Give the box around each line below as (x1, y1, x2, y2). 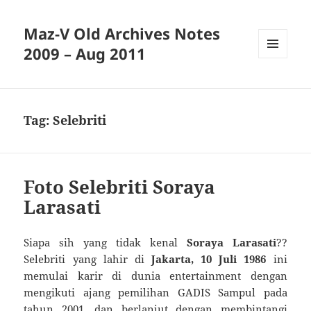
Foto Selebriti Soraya (24, 174, 216, 200)
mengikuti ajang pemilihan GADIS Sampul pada (24, 285, 287, 300)
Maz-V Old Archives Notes (24, 23, 221, 44)
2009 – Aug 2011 (24, 43, 146, 65)
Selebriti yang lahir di (24, 252, 151, 267)
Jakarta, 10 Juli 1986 (151, 252, 267, 267)
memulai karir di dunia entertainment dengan (24, 269, 287, 283)
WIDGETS (258, 81, 298, 94)
